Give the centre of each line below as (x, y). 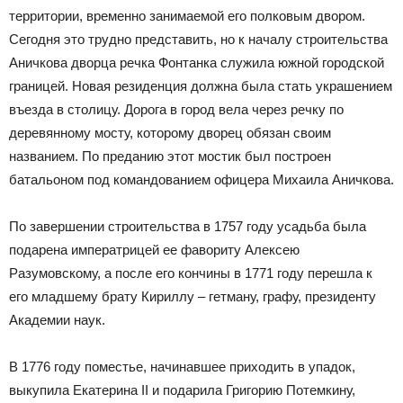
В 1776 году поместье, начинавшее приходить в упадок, (182, 367)
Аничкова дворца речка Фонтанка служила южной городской (197, 63)
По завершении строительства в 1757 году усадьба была (188, 227)
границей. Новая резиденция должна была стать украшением (201, 86)
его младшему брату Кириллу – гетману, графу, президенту (193, 297)
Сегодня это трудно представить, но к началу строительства (198, 40)
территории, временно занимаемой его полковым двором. (187, 16)
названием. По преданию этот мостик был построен (170, 157)
